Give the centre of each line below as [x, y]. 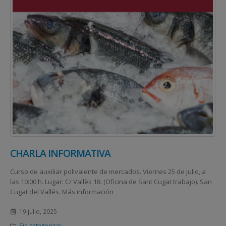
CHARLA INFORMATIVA [61, 153]
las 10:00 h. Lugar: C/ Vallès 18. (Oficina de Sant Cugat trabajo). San [111, 182]
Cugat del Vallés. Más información [62, 192]
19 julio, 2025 [38, 211]
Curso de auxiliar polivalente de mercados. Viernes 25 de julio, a [108, 172]
